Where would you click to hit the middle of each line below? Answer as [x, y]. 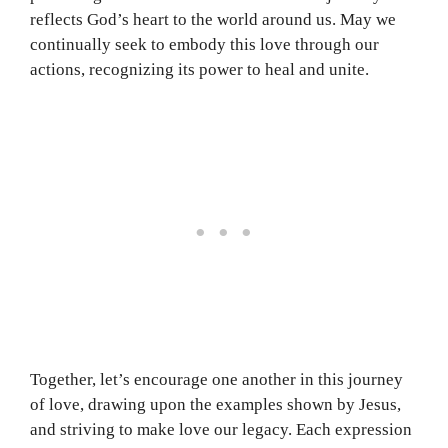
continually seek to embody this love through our [204, 44]
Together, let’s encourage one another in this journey [216, 380]
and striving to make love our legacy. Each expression [221, 430]
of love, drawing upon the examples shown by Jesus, [215, 405]
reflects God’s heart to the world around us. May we [213, 19]
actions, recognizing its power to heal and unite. [199, 69]
